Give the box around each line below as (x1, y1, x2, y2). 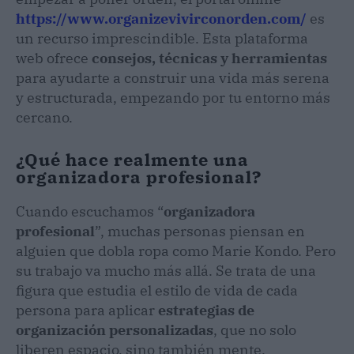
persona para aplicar (16, 300, 158, 319)
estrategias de (158, 300, 254, 319)
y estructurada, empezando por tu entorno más (16, 88, 330, 107)
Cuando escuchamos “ (16, 201, 164, 220)
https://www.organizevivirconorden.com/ (16, 9, 307, 28)
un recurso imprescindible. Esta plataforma (16, 28, 308, 47)
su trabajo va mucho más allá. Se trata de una (16, 261, 316, 280)
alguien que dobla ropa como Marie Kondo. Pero (16, 241, 336, 260)
